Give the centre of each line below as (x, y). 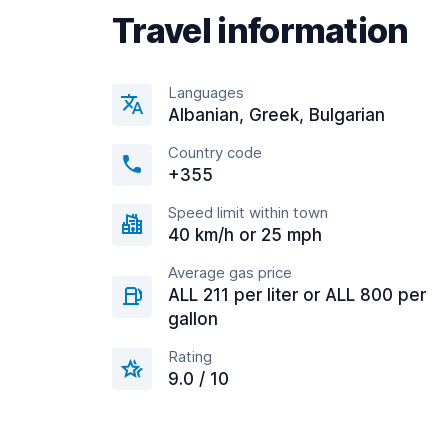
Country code (215, 152)
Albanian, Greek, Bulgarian (276, 115)
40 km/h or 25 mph (245, 235)
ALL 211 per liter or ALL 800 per (297, 295)
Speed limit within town (248, 212)
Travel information (260, 30)
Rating (190, 356)
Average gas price (230, 272)
